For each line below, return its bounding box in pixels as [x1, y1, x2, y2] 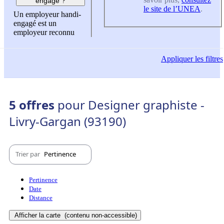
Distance [29, 193, 52, 201]
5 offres [9, 96, 57, 113]
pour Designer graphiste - [57, 96, 204, 113]
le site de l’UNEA [143, 4, 200, 13]
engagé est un [13, 19, 56, 28]
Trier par [15, 149, 41, 159]
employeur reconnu [13, 28, 74, 37]
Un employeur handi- [13, 10, 81, 19]
